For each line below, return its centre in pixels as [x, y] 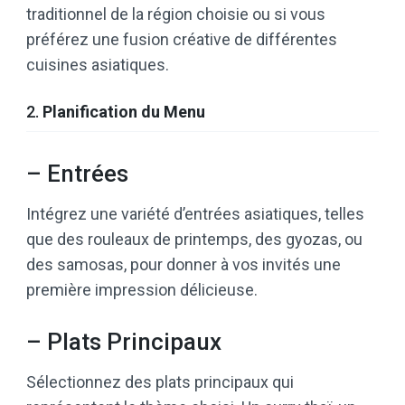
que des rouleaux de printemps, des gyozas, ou [194, 239]
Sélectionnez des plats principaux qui [160, 381]
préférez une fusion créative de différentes [182, 39]
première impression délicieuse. [142, 289]
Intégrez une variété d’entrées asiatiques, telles [195, 213]
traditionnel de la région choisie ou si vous [176, 14]
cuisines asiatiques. [98, 64]
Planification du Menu [124, 111]
